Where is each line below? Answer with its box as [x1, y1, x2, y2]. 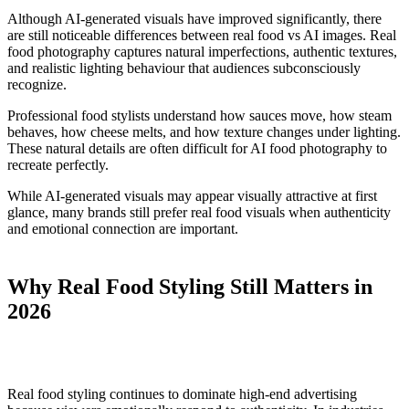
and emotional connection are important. [7, 221, 238, 237]
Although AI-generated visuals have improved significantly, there [7, 11, 382, 27]
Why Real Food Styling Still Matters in [7, 275, 372, 299]
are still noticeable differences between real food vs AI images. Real [7, 27, 396, 44]
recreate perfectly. [7, 157, 109, 173]
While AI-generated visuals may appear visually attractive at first [7, 188, 377, 204]
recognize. [7, 77, 67, 93]
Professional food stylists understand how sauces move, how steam [7, 108, 392, 124]
